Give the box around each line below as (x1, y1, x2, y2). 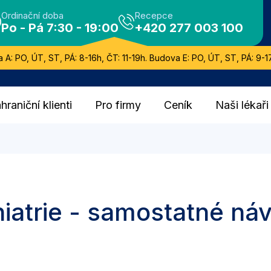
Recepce (134, 10, 173, 21)
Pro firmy (94, 99, 141, 111)
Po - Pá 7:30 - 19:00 (1, 21, 119, 35)
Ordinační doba (1, 10, 64, 21)
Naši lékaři (215, 99, 269, 111)
